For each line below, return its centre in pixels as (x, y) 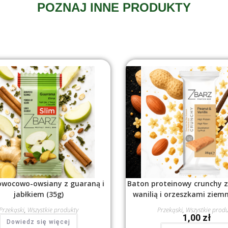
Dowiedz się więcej (39, 222)
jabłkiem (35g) (38, 194)
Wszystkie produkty (53, 210)
